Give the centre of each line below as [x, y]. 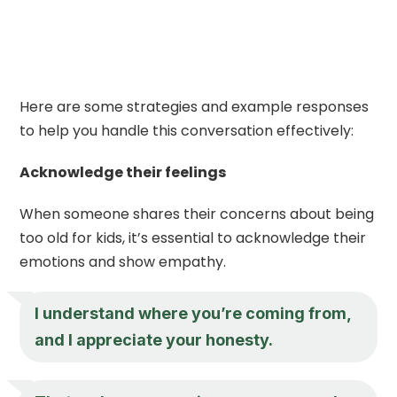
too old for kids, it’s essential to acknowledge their [193, 237]
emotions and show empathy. [123, 261]
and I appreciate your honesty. [154, 339]
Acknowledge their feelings [123, 172]
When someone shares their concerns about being [197, 214]
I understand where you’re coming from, [193, 313]
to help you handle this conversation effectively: [187, 130]
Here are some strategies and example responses [195, 106]
